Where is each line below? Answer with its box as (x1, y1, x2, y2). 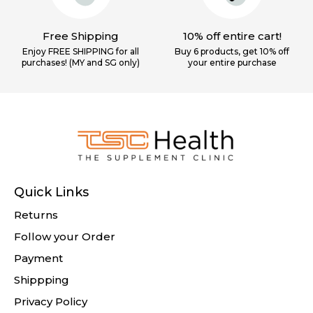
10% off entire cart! (182, 29, 282, 43)
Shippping (14, 273, 69, 287)
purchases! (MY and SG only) (22, 57, 140, 68)
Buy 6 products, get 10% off (175, 46, 290, 57)
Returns (14, 208, 58, 222)
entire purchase (207, 57, 277, 68)
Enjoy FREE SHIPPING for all (22, 46, 140, 57)
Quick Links (14, 184, 89, 201)
